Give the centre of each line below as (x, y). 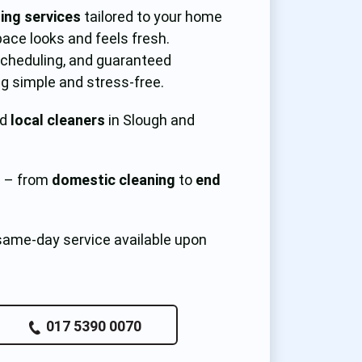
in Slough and (150, 120)
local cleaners (58, 120)
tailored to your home (152, 17)
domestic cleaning (114, 180)
